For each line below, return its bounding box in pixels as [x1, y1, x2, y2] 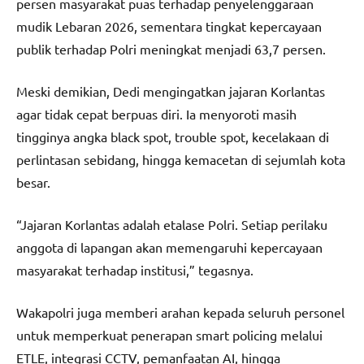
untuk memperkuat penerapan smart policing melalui [16, 326, 323, 343]
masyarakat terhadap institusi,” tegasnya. [16, 261, 253, 278]
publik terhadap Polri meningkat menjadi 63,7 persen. [16, 40, 326, 57]
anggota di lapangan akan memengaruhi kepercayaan [16, 238, 323, 255]
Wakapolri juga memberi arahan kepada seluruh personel [16, 303, 344, 320]
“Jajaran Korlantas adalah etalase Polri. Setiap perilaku [16, 215, 327, 232]
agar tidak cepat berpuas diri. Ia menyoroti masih [16, 105, 297, 122]
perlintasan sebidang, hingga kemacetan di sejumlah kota [16, 150, 345, 167]
